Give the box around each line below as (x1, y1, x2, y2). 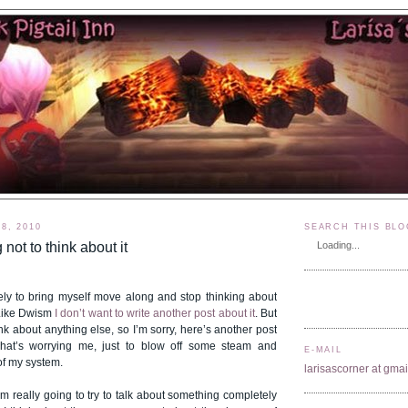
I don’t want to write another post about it (55, 308, 255, 320)
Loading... (317, 240, 360, 251)
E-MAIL (304, 345, 342, 355)
